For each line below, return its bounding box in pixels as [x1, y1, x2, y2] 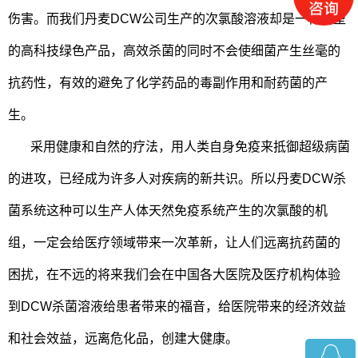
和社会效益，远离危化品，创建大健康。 [8, 331, 238, 345]
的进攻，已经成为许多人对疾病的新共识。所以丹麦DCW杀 [8, 171, 346, 185]
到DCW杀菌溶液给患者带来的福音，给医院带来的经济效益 [8, 299, 346, 313]
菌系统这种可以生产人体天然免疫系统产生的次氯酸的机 [8, 203, 328, 217]
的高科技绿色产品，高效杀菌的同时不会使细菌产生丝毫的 [8, 43, 340, 58]
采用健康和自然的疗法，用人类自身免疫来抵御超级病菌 [30, 139, 350, 153]
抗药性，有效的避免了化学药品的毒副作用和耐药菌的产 [8, 75, 328, 89]
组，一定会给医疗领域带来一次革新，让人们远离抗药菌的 [8, 235, 340, 249]
